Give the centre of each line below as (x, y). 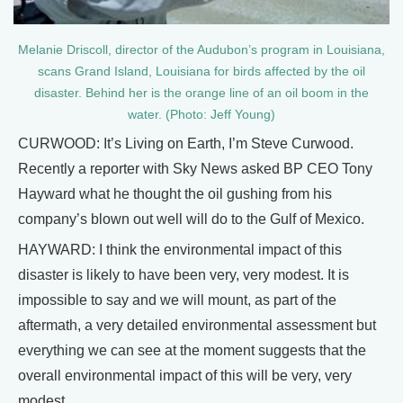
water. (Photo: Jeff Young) (201, 115)
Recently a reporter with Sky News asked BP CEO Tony (195, 169)
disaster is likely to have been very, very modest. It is (184, 275)
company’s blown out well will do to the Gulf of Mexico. (191, 219)
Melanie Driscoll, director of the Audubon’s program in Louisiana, (201, 50)
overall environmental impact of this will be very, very (185, 376)
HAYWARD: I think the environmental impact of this (180, 250)
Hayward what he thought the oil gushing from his (175, 194)
